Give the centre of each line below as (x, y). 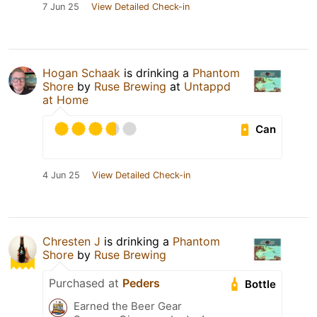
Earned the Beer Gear (128, 306)
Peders (141, 283)
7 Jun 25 (61, 7)
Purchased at (86, 283)
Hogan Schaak (81, 73)
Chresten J (71, 242)
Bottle (261, 284)
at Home (65, 100)
